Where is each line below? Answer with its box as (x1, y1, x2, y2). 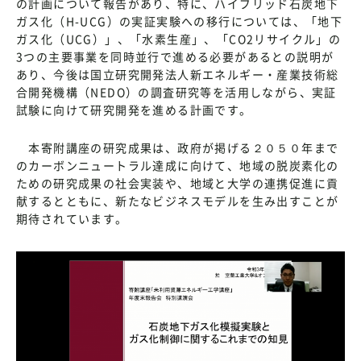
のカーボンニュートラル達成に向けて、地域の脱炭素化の (16, 156, 339, 173)
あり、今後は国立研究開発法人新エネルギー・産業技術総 (16, 65, 339, 82)
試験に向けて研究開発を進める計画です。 (16, 101, 252, 118)
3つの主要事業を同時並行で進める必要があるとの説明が (16, 48, 334, 64)
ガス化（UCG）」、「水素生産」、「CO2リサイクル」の (16, 30, 342, 47)
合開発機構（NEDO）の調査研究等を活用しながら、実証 (16, 83, 337, 100)
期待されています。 (16, 210, 128, 226)
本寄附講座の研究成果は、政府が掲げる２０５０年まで (16, 139, 339, 156)
